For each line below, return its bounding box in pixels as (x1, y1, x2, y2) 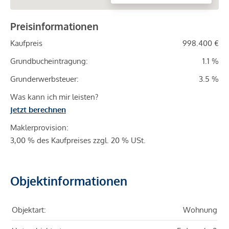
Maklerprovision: (10, 123, 68, 133)
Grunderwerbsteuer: (10, 74, 79, 84)
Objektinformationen (10, 173, 127, 189)
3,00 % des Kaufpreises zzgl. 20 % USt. (10, 135, 146, 146)
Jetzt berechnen (10, 105, 66, 115)
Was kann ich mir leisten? (10, 92, 98, 102)
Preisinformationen (10, 20, 99, 33)
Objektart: (12, 205, 46, 215)
